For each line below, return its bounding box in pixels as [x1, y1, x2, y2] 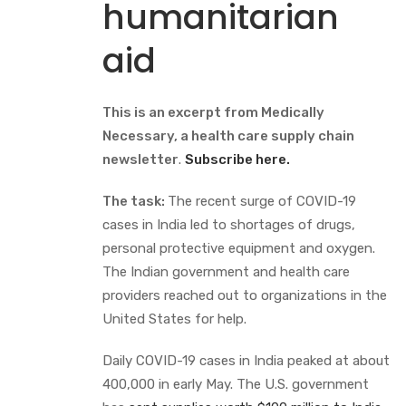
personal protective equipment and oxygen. [102, 239, 375, 256]
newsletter [102, 150, 179, 168]
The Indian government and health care [102, 263, 350, 280]
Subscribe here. [185, 150, 290, 168]
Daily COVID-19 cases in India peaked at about [102, 352, 390, 369]
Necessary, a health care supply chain [102, 127, 354, 144]
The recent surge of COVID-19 [168, 192, 356, 209]
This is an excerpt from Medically [102, 103, 324, 121]
